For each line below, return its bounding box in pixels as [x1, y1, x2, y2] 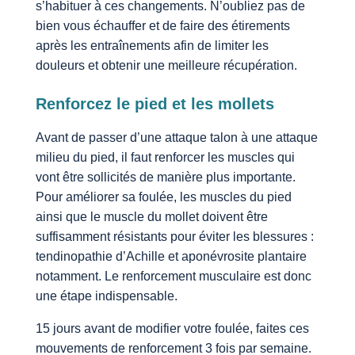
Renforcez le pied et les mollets [35, 95, 274, 113]
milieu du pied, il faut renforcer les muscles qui [35, 151, 295, 165]
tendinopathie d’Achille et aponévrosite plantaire [35, 250, 307, 264]
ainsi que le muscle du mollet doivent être [35, 210, 268, 224]
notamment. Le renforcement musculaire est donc [35, 269, 311, 284]
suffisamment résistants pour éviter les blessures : [35, 230, 314, 244]
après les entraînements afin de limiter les [35, 39, 269, 53]
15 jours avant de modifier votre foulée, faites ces [35, 322, 309, 336]
